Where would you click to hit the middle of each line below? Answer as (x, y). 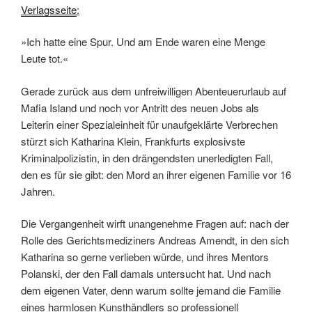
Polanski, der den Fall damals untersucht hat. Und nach (146, 274)
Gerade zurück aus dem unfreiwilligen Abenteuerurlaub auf (154, 91)
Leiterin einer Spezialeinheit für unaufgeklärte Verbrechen (149, 124)
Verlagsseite (49, 9)
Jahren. (38, 191)
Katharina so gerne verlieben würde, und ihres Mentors (145, 257)
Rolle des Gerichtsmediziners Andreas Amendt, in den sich (155, 240)
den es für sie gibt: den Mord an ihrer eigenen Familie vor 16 (156, 174)
